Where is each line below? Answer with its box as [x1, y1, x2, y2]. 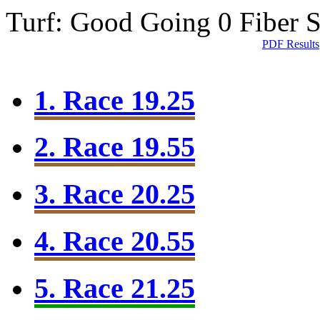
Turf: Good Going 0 [6, 6, 239, 37]
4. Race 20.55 [34, 224, 195, 257]
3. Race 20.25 [34, 178, 195, 211]
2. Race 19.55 [34, 131, 195, 164]
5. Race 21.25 [34, 271, 195, 304]
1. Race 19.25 [34, 84, 195, 116]
